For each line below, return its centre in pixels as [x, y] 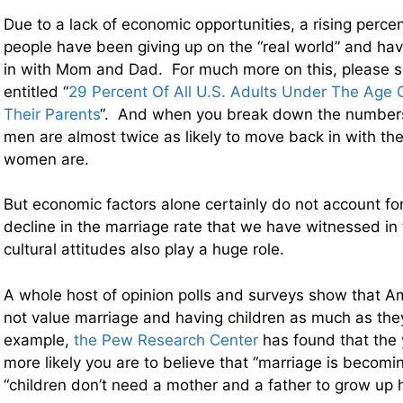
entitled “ [36, 91]
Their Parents [52, 114]
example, [39, 340]
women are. [46, 159]
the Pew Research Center [166, 340]
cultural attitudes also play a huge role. [144, 250]
